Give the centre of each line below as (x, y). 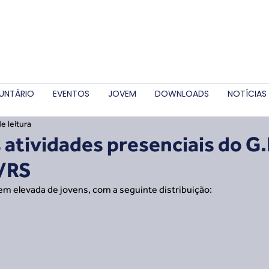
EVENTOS (71, 94)
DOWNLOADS (182, 94)
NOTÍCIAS (247, 94)
